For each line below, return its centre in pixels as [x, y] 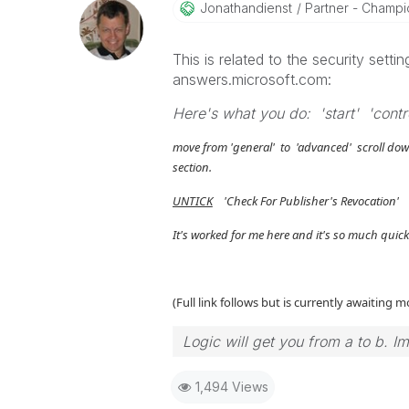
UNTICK [192, 201]
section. [192, 167]
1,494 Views [231, 387]
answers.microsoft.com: [252, 79]
